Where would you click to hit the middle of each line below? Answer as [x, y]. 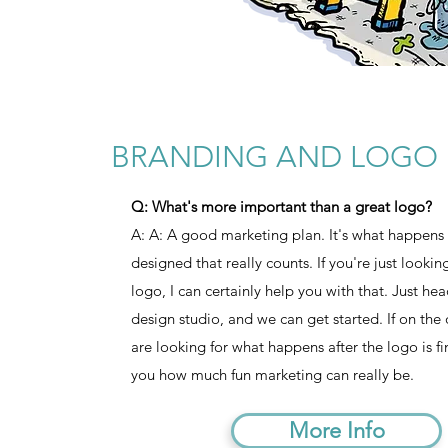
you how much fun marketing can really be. [272, 375]
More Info [336, 431]
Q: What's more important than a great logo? [281, 207]
